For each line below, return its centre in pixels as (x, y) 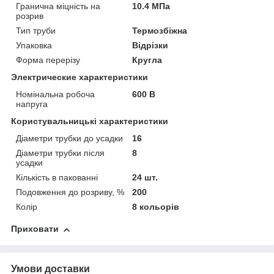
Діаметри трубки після (60, 153)
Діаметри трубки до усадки (69, 139)
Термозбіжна (160, 31)
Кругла (147, 60)
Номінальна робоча (55, 94)
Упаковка (34, 46)
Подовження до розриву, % (70, 192)
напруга (32, 104)
